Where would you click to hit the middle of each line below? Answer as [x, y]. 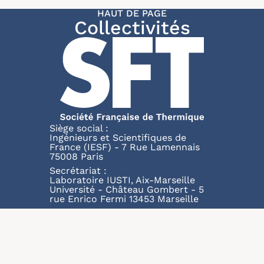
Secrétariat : [78, 171]
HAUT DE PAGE [132, 13]
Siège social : [79, 128]
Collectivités [132, 28]
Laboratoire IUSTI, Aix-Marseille [122, 180]
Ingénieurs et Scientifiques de [118, 138]
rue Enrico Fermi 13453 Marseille [124, 199]
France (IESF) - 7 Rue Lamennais [125, 147]
